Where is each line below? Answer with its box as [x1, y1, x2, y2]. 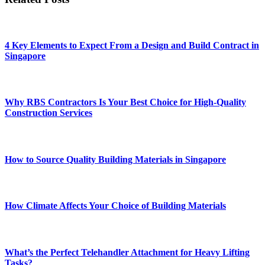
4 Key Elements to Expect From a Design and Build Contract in [5, 40, 259, 50]
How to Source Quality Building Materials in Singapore [5, 154, 226, 164]
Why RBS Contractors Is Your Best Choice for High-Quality [5, 97, 246, 108]
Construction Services [5, 108, 92, 118]
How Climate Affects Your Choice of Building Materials [5, 201, 226, 211]
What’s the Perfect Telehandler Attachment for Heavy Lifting [5, 247, 250, 257]
